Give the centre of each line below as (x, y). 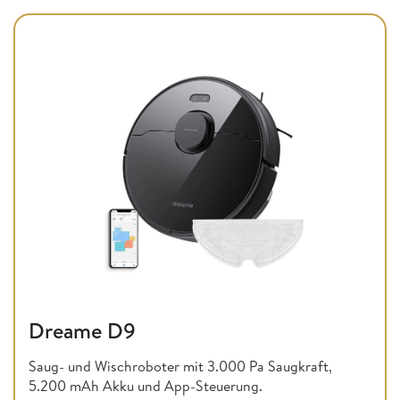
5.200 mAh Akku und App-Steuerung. (146, 385)
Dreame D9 (82, 330)
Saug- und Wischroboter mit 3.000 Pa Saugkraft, (180, 366)
